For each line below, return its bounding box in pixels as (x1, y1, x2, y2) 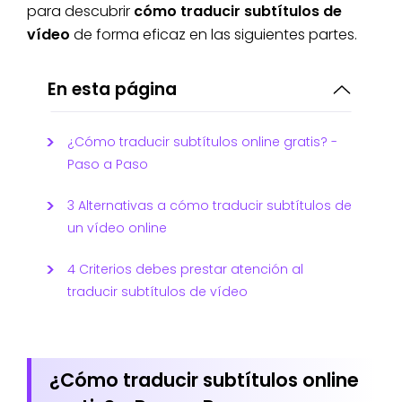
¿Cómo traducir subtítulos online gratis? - (67, 132, 337, 151)
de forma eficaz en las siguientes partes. (70, 23, 357, 45)
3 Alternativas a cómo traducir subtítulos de (67, 196, 352, 214)
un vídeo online (67, 218, 167, 237)
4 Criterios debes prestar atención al (67, 259, 303, 278)
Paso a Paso (67, 154, 148, 173)
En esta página (48, 76, 177, 101)
